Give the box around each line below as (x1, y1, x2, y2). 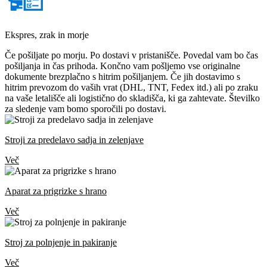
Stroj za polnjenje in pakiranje (5, 237, 117, 247)
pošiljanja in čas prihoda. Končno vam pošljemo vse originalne (5, 61, 240, 71)
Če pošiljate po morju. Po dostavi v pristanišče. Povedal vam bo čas (5, 50, 258, 60)
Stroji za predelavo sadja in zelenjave (5, 135, 144, 145)
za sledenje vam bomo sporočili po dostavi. (5, 104, 166, 114)
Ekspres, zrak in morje (5, 30, 89, 40)
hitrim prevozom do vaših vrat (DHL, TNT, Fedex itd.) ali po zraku (5, 82, 258, 92)
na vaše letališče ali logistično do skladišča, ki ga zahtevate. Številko (5, 93, 260, 103)
